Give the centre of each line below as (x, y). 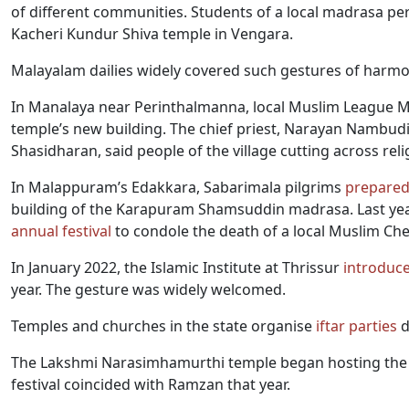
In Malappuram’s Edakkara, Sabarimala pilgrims (178, 187)
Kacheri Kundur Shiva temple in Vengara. (152, 34)
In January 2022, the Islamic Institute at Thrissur (177, 267)
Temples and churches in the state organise (163, 326)
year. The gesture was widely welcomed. (148, 289)
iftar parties (357, 326)
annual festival (61, 231)
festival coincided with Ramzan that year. (151, 384)
